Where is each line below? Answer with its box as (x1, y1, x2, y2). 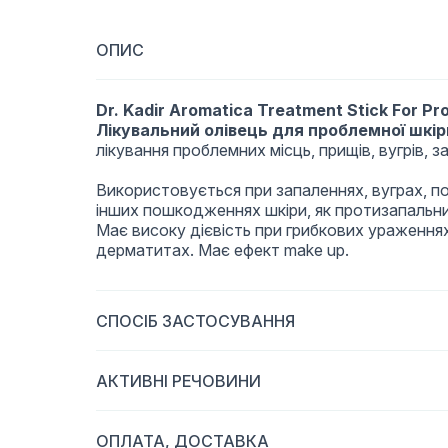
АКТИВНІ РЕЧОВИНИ (96, 371, 261, 391)
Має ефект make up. (198, 240, 349, 260)
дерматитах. (96, 240, 198, 260)
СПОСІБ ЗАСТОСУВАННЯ (96, 311, 295, 331)
